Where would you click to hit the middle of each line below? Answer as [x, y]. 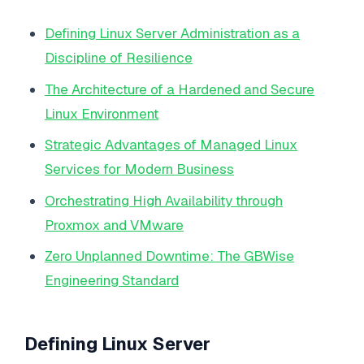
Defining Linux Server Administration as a [173, 34]
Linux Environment [102, 113]
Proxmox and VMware [115, 225]
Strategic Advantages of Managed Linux [171, 145]
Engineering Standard [112, 281]
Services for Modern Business [140, 169]
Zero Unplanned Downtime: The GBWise [170, 256]
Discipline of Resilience [119, 58]
